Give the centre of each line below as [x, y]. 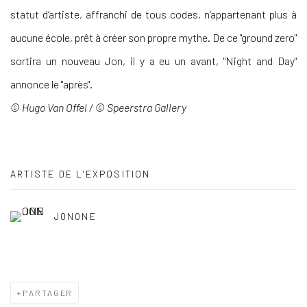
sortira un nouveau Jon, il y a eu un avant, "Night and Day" [153, 61]
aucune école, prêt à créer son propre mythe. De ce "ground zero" [153, 38]
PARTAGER [48, 293]
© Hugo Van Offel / [53, 108]
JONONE [75, 217]
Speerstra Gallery [147, 108]
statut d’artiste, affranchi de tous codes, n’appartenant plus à [153, 14]
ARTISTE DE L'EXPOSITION [81, 174]
